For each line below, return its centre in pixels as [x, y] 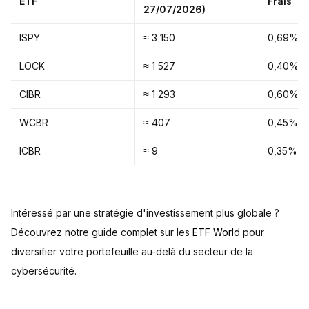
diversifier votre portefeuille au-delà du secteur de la [132, 251]
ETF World [216, 232]
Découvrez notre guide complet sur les [102, 232]
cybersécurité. [44, 271]
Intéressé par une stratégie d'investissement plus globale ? [145, 213]
